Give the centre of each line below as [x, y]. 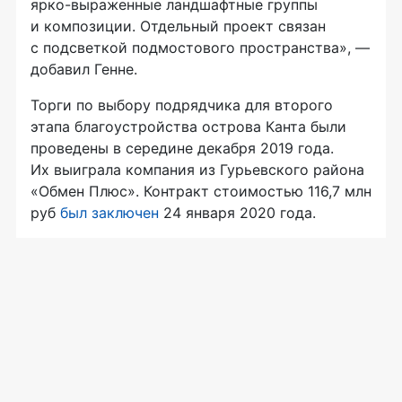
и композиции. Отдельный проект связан [178, 26]
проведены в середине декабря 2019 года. [182, 148]
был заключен [109, 212]
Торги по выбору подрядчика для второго [182, 105]
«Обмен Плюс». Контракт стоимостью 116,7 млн [201, 191]
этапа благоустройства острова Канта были [188, 126]
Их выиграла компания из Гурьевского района [197, 169]
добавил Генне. [84, 69]
